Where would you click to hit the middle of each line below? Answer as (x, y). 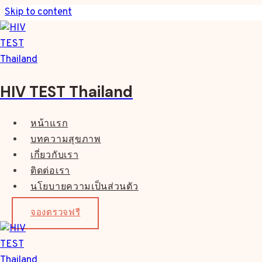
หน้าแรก (49, 124)
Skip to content (38, 12)
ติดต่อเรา (50, 171)
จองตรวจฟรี (56, 213)
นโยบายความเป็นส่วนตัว (85, 187)
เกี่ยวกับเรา (55, 156)
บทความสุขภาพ (66, 140)
